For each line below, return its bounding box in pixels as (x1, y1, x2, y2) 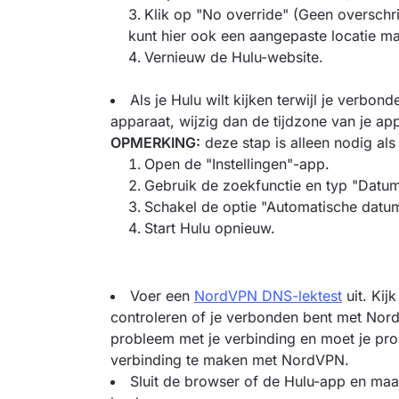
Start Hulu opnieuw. (144, 219, 275, 237)
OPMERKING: (110, 134, 200, 151)
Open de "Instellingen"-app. (144, 155, 330, 173)
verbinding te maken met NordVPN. (110, 351, 349, 369)
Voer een (130, 287, 194, 305)
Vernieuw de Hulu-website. (144, 48, 323, 66)
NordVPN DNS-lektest (194, 287, 342, 305)
